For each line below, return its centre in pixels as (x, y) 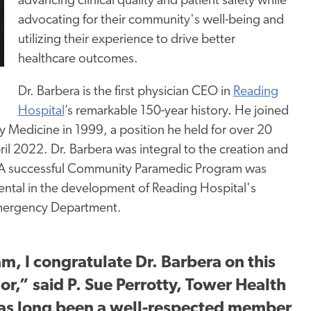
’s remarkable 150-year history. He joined (176, 111)
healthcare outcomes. (78, 59)
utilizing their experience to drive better (126, 40)
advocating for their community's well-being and (151, 20)
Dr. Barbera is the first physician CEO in (125, 92)
